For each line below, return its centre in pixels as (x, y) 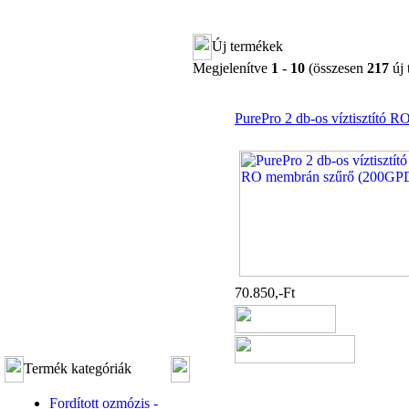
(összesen (336, 68)
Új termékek (247, 46)
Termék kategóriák (78, 368)
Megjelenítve (232, 68)
